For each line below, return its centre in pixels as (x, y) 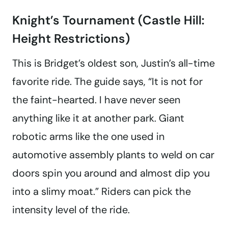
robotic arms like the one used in (88, 137)
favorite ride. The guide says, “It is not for (107, 82)
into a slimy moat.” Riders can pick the (102, 192)
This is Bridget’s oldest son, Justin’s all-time (113, 63)
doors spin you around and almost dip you (111, 173)
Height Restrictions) (71, 39)
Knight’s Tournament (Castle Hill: (108, 20)
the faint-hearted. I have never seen (96, 100)
